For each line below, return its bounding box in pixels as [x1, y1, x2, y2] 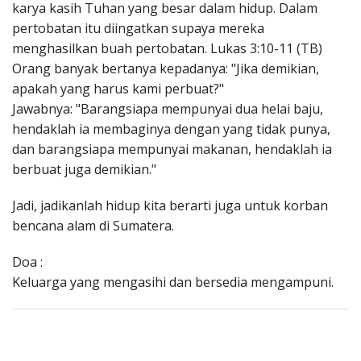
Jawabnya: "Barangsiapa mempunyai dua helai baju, [12, 100, 323, 118]
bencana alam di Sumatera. [12, 217, 174, 235]
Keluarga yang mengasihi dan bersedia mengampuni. [12, 273, 334, 292]
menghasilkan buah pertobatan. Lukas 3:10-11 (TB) [12, 39, 326, 58]
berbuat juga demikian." [12, 160, 156, 179]
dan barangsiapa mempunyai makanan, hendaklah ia [12, 140, 332, 159]
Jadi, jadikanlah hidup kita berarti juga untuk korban [12, 197, 328, 215]
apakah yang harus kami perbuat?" [12, 80, 224, 98]
